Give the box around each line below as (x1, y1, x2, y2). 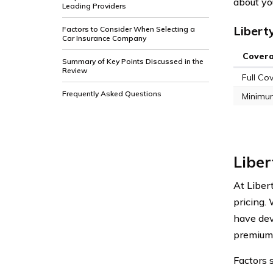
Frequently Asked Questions (62, 89, 161, 98)
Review (62, 66, 88, 75)
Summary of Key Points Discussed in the (62, 57, 204, 66)
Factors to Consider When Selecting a (62, 24, 195, 34)
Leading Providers (62, 1, 126, 10)
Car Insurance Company (62, 34, 146, 43)
